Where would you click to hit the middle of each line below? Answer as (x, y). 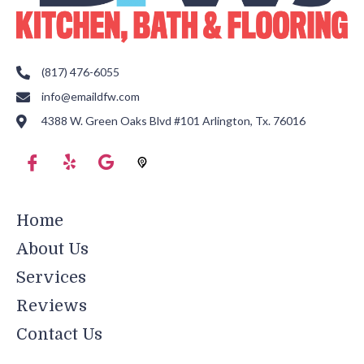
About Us (52, 249)
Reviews (52, 306)
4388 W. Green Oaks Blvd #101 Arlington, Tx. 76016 (174, 121)
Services (51, 278)
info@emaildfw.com (91, 97)
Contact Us (59, 335)
